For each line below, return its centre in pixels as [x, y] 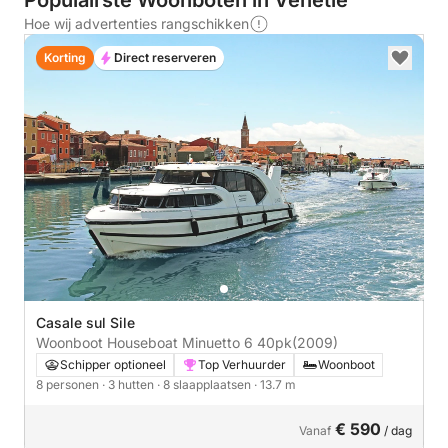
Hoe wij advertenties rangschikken [136, 23]
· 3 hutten [129, 384]
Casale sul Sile [85, 322]
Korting [65, 57]
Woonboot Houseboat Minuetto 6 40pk [274, 342]
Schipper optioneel [113, 364]
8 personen [69, 384]
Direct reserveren [165, 57]
